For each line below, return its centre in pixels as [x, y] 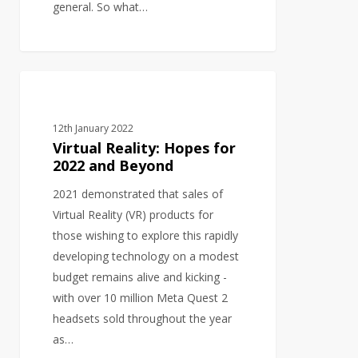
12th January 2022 [93, 129]
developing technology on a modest [146, 257]
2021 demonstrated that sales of [138, 194]
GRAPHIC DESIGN [86, 96]
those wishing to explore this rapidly [146, 236]
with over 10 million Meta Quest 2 [141, 298]
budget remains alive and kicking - [140, 277]
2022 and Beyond [113, 166]
